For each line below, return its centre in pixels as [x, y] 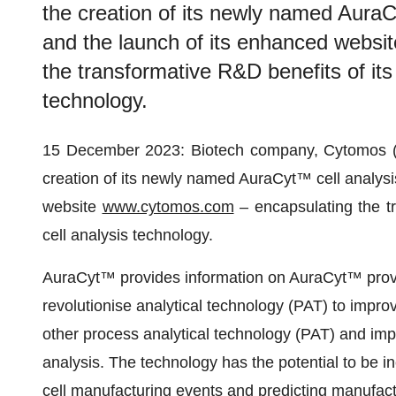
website [72, 207]
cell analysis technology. [128, 235]
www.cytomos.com [168, 207]
